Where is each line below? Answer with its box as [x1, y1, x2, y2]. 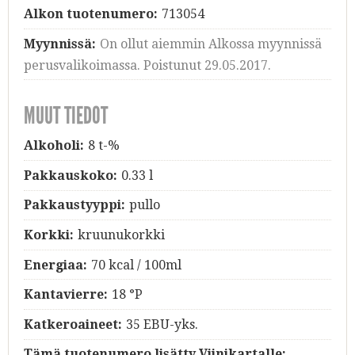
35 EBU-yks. [125, 316, 198, 332]
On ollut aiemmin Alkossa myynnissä [99, 36, 322, 52]
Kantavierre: [24, 287, 108, 303]
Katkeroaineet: [24, 316, 122, 332]
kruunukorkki [77, 227, 165, 243]
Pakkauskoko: [24, 167, 117, 183]
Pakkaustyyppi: [24, 197, 125, 213]
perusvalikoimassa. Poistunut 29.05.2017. [24, 57, 271, 73]
